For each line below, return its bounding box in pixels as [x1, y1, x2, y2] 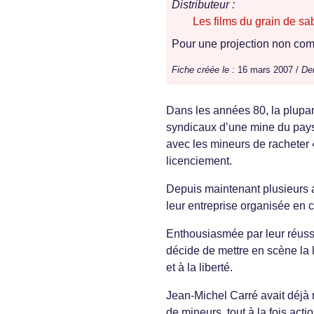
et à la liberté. [166, 261, 233, 274]
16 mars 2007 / [235, 64, 301, 76]
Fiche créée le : [172, 64, 235, 76]
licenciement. [166, 155, 232, 168]
